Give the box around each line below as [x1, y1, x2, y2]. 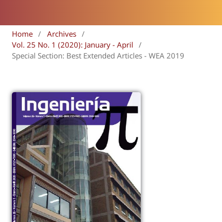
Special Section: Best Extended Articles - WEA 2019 [12, 50, 184, 60]
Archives [47, 28, 76, 39]
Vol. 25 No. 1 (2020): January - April [12, 39, 133, 50]
